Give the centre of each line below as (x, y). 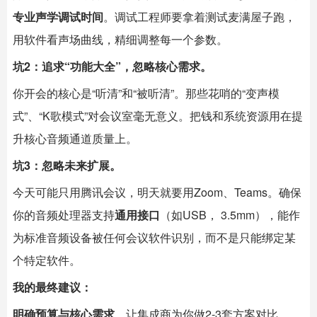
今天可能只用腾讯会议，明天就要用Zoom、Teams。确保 (157, 192)
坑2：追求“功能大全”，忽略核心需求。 (112, 66)
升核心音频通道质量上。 (75, 138)
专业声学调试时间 (58, 16)
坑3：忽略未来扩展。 (67, 165)
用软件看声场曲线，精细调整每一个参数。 (120, 39)
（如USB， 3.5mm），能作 (230, 214)
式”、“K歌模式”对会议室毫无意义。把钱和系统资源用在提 (158, 115)
